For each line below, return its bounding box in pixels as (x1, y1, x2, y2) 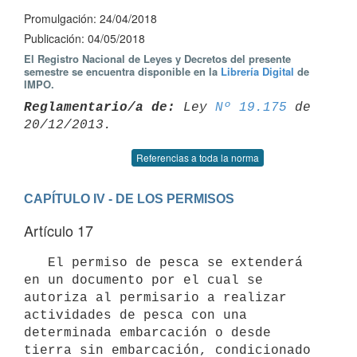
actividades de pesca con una (24, 308, 247, 323)
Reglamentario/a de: (24, 100, 175, 115)
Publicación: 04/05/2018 (24, 30, 145, 46)
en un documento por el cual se (24, 273, 263, 288)
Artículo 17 (24, 220, 93, 241)
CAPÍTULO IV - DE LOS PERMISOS (24, 191, 234, 206)
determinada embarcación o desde (24, 325, 271, 340)
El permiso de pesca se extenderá (24, 255, 48, 270)
